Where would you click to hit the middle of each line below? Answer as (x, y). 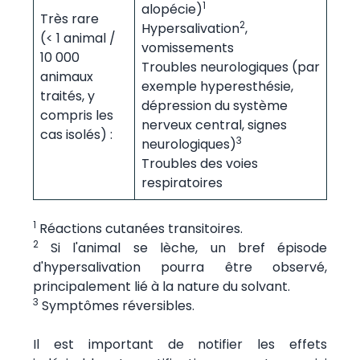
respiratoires (182, 182)
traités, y (67, 96)
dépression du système (214, 105)
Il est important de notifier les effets (180, 344)
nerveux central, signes (214, 125)
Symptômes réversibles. (116, 305)
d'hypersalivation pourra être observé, (180, 267)
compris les (76, 115)
